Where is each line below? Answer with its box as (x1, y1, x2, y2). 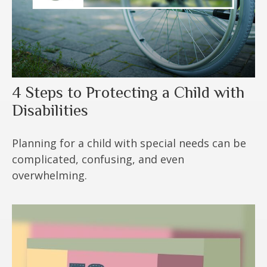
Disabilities (12, 101, 88, 119)
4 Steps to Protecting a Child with (12, 83, 244, 101)
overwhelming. (12, 167, 87, 182)
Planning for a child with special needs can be (12, 135, 246, 150)
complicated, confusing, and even (12, 151, 184, 166)
